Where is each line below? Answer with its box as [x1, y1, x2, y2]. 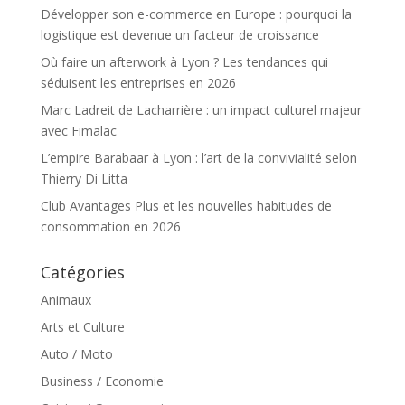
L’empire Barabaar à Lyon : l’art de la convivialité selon [40, 148, 357, 166]
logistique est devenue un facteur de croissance [40, 25, 319, 43]
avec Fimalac [40, 121, 117, 139]
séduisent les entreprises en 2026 [40, 73, 236, 91]
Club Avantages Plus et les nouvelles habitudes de [40, 196, 332, 214]
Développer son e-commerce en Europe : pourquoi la [40, 5, 352, 23]
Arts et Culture [40, 317, 125, 335]
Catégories [40, 260, 125, 283]
